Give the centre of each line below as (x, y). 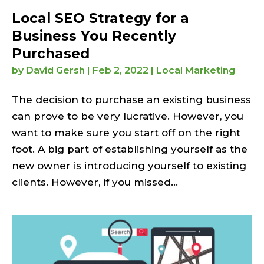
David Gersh (55, 71)
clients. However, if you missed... (95, 182)
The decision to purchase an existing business (131, 100)
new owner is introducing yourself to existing (129, 166)
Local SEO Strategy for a (100, 19)
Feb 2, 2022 (121, 71)
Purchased (51, 54)
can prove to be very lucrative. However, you (128, 116)
